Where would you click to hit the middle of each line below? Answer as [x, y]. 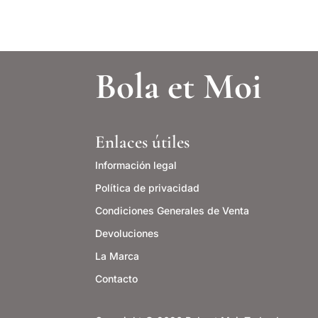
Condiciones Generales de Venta [172, 210]
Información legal [136, 165]
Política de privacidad [148, 187]
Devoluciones [127, 233]
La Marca [117, 256]
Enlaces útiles [143, 142]
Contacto [117, 278]
